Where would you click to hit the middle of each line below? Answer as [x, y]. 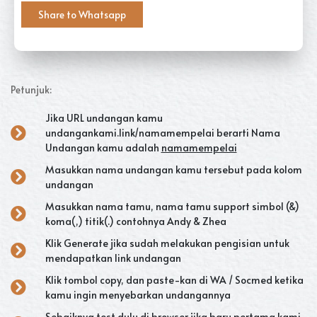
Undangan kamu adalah [103, 148]
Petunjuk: [31, 90]
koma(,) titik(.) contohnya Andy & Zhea [136, 221]
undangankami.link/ [92, 133]
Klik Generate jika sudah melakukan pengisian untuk [167, 243]
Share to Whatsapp [82, 15]
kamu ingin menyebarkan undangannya [138, 295]
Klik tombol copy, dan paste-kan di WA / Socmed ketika [174, 280]
